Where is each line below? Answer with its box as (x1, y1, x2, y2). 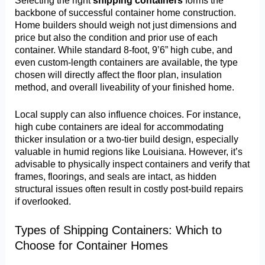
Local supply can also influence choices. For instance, (15, 109, 241, 120)
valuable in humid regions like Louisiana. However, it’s (15, 146, 243, 157)
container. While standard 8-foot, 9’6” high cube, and (15, 44, 233, 56)
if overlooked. (15, 196, 72, 207)
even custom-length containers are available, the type (15, 57, 238, 68)
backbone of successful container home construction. (15, 7, 237, 18)
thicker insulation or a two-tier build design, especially (15, 134, 239, 145)
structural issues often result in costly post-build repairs (15, 183, 244, 195)
